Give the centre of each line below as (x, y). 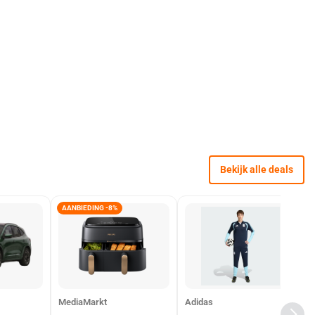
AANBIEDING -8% (90, 208)
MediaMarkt (83, 302)
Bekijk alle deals (256, 169)
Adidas (199, 302)
